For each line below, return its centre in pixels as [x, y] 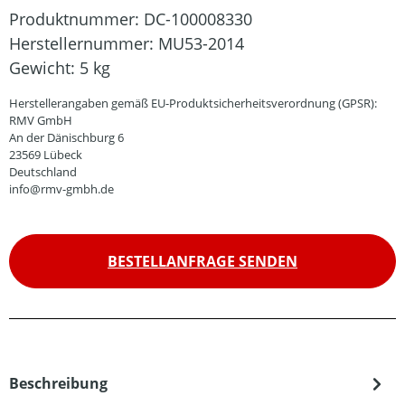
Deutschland [43, 172]
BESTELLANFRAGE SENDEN [202, 261]
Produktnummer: [76, 19]
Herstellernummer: [84, 43]
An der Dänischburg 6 [66, 137]
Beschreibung [58, 383]
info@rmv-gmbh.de [61, 189]
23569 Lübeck [46, 155]
